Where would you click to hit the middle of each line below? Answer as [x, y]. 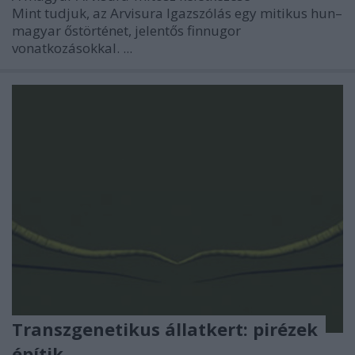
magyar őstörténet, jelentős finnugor [126, 30]
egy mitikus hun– [288, 13]
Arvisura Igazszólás [172, 13]
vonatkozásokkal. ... [72, 48]
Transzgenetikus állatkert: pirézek [165, 329]
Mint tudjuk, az [61, 13]
